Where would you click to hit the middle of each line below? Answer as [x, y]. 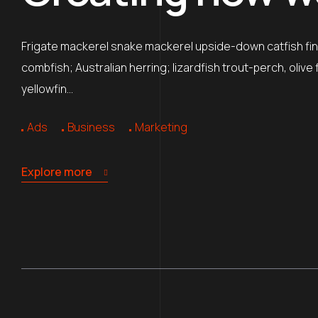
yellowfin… [47, 89]
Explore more [57, 172]
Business [91, 127]
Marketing [161, 127]
